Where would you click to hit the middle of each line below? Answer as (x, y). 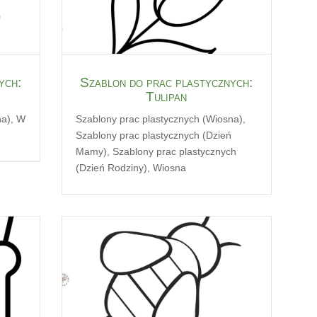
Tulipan (167, 96)
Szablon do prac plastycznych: (167, 82)
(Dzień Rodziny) (111, 167)
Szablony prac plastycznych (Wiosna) (159, 119)
